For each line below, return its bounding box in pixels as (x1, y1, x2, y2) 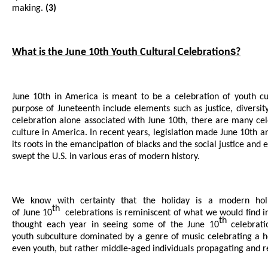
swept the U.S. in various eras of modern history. (12, 152, 200, 162)
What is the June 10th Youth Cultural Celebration (12, 47, 230, 59)
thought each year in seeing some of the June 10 (12, 220, 219, 230)
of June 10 (12, 208, 53, 218)
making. (12, 4, 45, 14)
